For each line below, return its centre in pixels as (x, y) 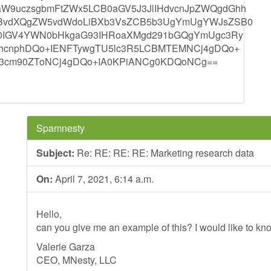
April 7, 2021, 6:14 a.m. (103, 179)
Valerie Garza (66, 247)
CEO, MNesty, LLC (77, 260)
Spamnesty (60, 128)
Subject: (55, 153)
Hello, (49, 214)
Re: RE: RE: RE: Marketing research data (164, 153)
